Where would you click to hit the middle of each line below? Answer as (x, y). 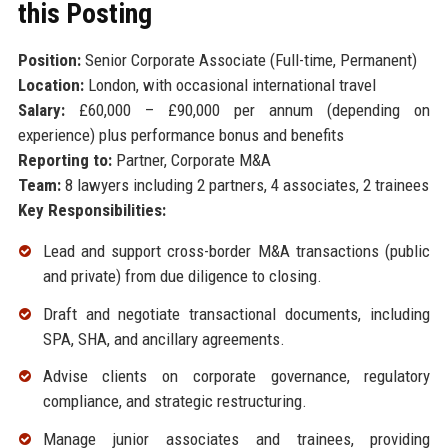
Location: (50, 84)
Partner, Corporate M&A (191, 159)
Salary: (41, 109)
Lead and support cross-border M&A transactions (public (236, 250)
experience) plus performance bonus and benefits (180, 134)
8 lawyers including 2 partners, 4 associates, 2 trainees (244, 184)
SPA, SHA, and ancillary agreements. (163, 338)
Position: (49, 59)
